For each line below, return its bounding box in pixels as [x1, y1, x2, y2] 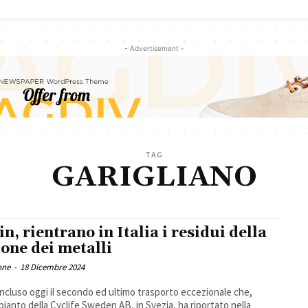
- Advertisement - [124, 44, 184, 53]
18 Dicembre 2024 [20, 261, 85, 274]
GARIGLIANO [51, 159, 257, 196]
